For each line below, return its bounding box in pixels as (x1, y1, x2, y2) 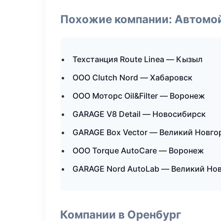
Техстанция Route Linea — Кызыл (73, 54, 203, 64)
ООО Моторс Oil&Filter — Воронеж (73, 91, 205, 101)
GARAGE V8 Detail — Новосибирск (73, 109, 206, 119)
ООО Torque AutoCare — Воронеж (73, 146, 204, 155)
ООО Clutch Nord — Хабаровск (73, 73, 192, 82)
